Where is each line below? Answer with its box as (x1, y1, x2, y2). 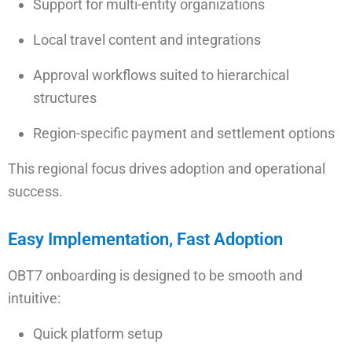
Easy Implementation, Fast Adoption (8, 229, 283, 249)
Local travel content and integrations (33, 31, 261, 48)
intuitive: (8, 290, 60, 306)
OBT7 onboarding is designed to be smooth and (8, 267, 302, 284)
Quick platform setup (33, 325, 163, 342)
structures (33, 90, 97, 106)
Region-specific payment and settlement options (33, 125, 335, 141)
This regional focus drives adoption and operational (8, 160, 325, 177)
